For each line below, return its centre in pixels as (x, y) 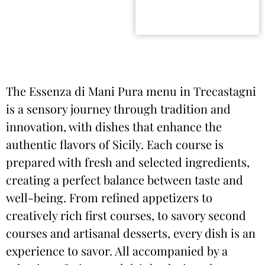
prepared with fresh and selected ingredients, (128, 161)
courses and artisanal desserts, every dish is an (131, 232)
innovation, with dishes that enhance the (114, 126)
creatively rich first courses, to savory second (126, 215)
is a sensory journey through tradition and (118, 108)
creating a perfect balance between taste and (125, 179)
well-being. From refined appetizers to (109, 197)
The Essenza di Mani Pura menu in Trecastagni (131, 91)
